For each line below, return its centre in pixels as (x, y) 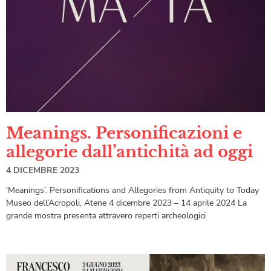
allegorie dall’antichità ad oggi (132, 152)
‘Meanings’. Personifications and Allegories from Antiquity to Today (132, 191)
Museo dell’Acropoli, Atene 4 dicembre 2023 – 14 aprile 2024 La (126, 203)
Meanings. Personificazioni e (124, 133)
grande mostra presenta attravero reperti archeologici (106, 216)
